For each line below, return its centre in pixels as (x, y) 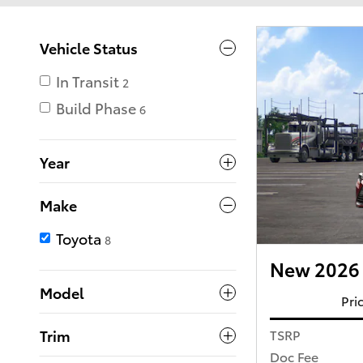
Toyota (79, 238)
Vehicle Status (89, 48)
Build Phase (96, 108)
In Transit (88, 81)
